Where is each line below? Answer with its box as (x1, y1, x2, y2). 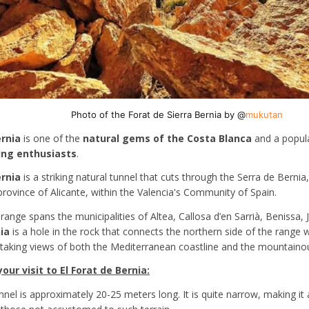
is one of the (21, 131, 83, 145)
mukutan (246, 109, 283, 121)
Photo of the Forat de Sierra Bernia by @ (71, 109, 246, 121)
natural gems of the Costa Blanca (83, 131, 252, 145)
